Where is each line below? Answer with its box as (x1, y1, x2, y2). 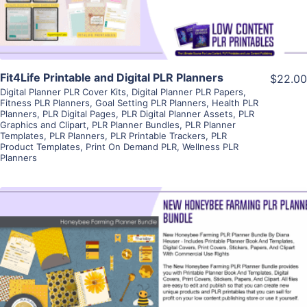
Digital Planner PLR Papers (132, 86, 243, 97)
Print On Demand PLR (86, 140, 177, 152)
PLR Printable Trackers (110, 130, 206, 141)
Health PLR (212, 97, 258, 108)
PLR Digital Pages (42, 108, 116, 119)
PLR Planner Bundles (92, 119, 180, 130)
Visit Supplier (117, 284, 190, 298)
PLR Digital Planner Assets (121, 108, 233, 119)
